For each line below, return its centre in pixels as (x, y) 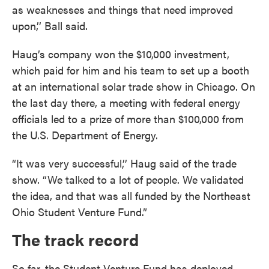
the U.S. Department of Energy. (85, 134)
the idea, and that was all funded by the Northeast (131, 195)
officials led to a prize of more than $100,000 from (128, 118)
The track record (75, 239)
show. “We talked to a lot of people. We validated (128, 179)
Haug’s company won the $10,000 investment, (121, 53)
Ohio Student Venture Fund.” (80, 211)
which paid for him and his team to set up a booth (131, 70)
